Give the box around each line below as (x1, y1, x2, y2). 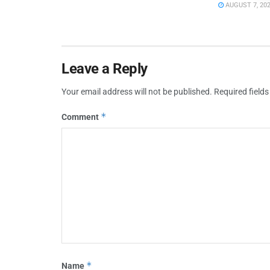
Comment (61, 111, 101, 122)
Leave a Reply (61, 60, 148, 77)
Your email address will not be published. (61, 86, 212, 96)
